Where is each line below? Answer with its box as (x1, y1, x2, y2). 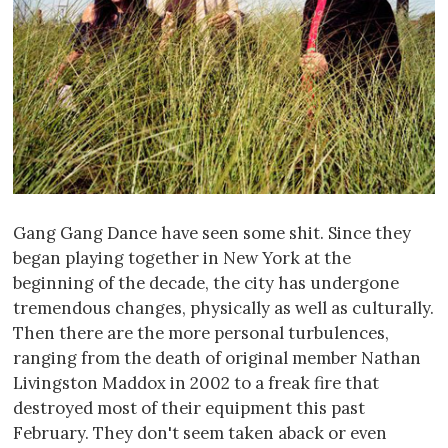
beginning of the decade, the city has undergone (13, 271, 399, 294)
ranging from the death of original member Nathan (13, 346, 421, 369)
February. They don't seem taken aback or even (13, 421, 387, 444)
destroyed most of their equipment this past (13, 396, 365, 419)
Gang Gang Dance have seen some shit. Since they (13, 221, 411, 244)
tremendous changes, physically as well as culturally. (13, 296, 434, 319)
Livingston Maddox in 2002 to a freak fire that (13, 371, 379, 394)
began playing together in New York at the (13, 246, 351, 269)
